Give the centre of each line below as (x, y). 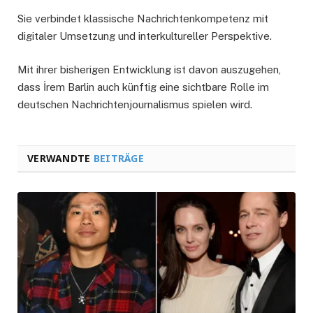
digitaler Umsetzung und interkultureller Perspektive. (145, 36)
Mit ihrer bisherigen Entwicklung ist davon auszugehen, (149, 69)
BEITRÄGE (119, 158)
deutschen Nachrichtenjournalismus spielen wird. (135, 104)
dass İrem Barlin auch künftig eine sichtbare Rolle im (143, 87)
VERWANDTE (60, 158)
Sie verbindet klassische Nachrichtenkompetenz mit (143, 18)
